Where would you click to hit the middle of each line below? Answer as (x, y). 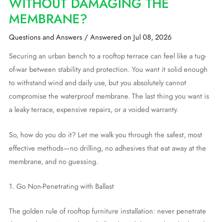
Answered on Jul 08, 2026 (131, 37)
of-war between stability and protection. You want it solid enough (108, 69)
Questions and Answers (45, 37)
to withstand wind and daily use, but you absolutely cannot (97, 83)
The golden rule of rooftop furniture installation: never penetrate (107, 211)
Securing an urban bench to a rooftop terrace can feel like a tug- (107, 56)
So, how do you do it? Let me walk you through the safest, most (105, 134)
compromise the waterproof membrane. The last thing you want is (109, 96)
